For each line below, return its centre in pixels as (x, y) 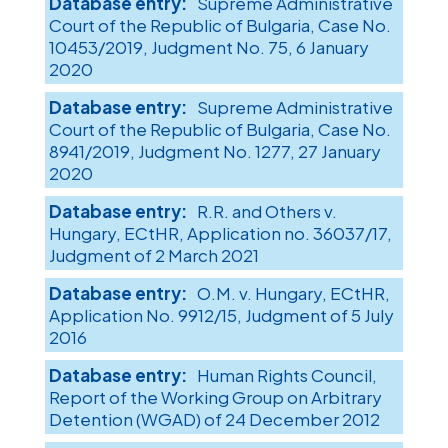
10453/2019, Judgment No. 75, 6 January (208, 47)
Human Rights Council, (286, 375)
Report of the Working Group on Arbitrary (215, 397)
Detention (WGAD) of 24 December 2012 (214, 419)
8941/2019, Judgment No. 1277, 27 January (214, 151)
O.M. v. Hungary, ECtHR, (293, 293)
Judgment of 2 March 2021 (153, 255)
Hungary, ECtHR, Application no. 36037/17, (220, 233)
